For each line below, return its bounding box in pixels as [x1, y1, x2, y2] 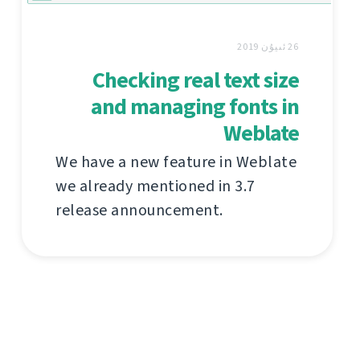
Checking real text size [92, 64, 299, 95]
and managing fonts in [91, 91, 299, 121]
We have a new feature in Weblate [55, 150, 297, 173]
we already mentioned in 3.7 [55, 174, 256, 197]
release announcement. [55, 198, 223, 221]
